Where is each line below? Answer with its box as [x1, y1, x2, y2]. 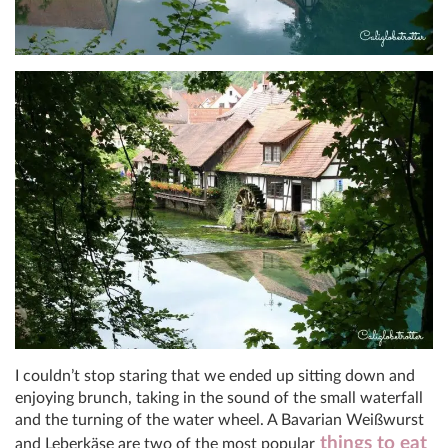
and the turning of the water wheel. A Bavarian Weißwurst [15, 412, 424, 429]
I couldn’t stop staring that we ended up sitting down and [15, 368, 415, 385]
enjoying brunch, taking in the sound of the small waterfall [15, 390, 423, 407]
